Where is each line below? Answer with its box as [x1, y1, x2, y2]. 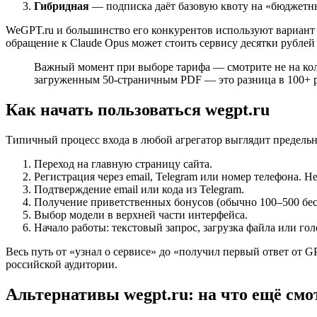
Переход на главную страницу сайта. [34, 157, 212, 170]
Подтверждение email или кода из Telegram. [34, 183, 244, 195]
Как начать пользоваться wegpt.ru [6, 100, 270, 119]
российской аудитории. [6, 258, 117, 270]
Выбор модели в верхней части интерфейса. [34, 208, 248, 221]
